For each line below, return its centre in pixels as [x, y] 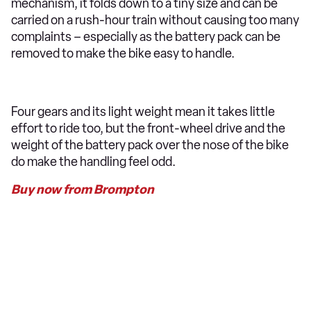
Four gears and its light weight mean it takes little [143, 111]
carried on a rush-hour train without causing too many [155, 20]
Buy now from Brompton [83, 189]
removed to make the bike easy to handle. [124, 53]
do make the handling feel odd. [94, 161]
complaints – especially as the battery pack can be [146, 36]
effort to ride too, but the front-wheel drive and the [148, 128]
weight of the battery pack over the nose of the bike [150, 145]
